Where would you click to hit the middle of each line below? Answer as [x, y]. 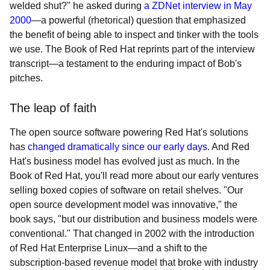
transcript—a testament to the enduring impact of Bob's [126, 64]
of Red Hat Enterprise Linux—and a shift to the [108, 248]
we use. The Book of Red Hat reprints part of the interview [132, 49]
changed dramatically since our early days [118, 147]
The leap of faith [53, 108]
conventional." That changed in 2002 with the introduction [132, 234]
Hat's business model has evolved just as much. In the [125, 161]
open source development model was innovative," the [124, 205]
